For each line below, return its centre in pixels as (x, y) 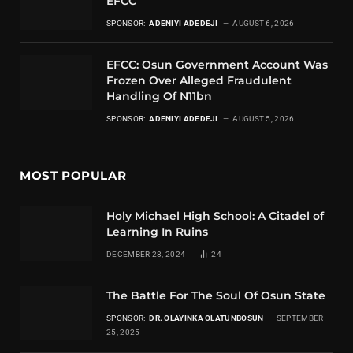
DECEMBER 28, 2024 (146, 255)
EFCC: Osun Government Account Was (217, 65)
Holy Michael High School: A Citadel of (215, 216)
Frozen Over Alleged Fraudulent (199, 81)
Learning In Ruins (157, 232)
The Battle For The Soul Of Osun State (216, 296)
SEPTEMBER (300, 318)
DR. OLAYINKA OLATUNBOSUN (206, 318)
